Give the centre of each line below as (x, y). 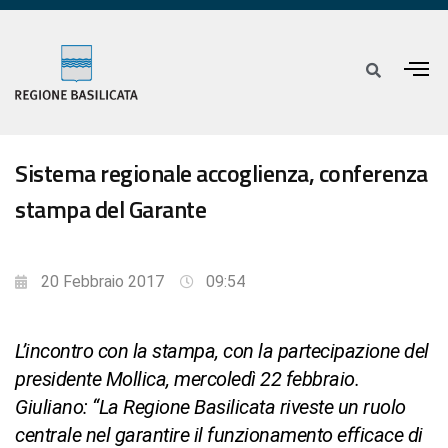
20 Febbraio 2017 (102, 282)
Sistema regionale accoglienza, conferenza (221, 173)
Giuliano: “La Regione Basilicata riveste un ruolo (210, 407)
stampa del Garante (110, 209)
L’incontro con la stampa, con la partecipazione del (222, 351)
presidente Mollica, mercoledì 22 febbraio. (187, 379)
